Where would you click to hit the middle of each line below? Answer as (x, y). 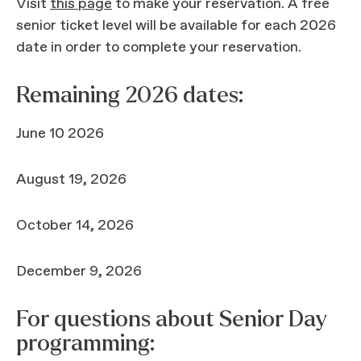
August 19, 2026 (71, 179)
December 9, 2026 (79, 271)
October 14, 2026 (75, 225)
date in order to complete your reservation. (160, 47)
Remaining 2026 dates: (130, 95)
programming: (85, 343)
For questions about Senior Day (172, 319)
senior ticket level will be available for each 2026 (176, 25)
